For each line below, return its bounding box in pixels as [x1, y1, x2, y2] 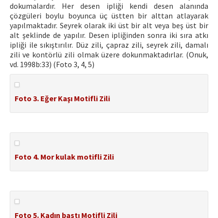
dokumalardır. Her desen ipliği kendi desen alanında [10, 1, 208, 11]
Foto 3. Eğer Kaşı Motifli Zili [15, 93, 110, 103]
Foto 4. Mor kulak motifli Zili [15, 152, 114, 162]
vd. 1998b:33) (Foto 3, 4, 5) [10, 59, 94, 69]
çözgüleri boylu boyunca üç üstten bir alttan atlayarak [10, 11, 208, 20]
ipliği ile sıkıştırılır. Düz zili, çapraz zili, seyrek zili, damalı [10, 40, 208, 50]
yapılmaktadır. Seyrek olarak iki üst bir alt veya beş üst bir [10, 20, 208, 30]
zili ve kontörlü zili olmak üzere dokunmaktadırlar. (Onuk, [10, 50, 208, 59]
